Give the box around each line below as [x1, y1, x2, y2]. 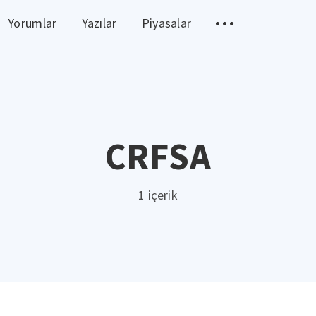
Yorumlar [8, 14, 57, 31]
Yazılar [81, 14, 117, 31]
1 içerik [138, 186, 178, 203]
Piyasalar [141, 14, 192, 31]
